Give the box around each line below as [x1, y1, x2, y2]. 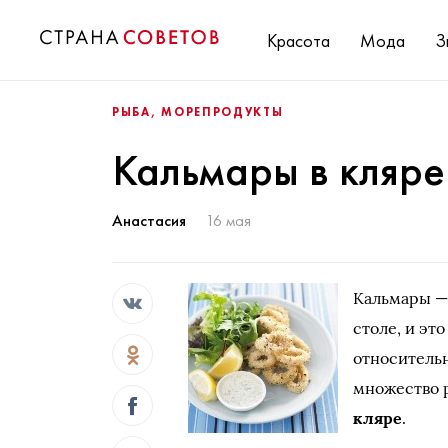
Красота [267, 28, 330, 52]
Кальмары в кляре [112, 142, 445, 198]
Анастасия [112, 210, 186, 231]
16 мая [206, 210, 251, 231]
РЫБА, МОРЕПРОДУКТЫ [112, 104, 284, 120]
